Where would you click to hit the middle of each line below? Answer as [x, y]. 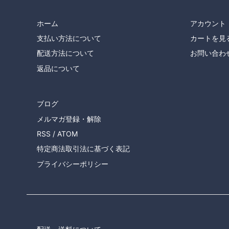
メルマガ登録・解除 [69, 119]
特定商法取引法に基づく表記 [83, 149]
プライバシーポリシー [73, 164]
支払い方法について [69, 38]
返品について [58, 68]
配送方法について [65, 53]
